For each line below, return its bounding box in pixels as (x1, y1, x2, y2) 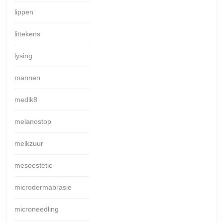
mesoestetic (14, 161, 52, 169)
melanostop (14, 117, 51, 125)
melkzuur (14, 139, 43, 147)
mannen (14, 73, 40, 82)
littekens (14, 29, 40, 38)
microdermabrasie (14, 183, 72, 191)
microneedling (14, 205, 59, 213)
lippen (14, 7, 33, 16)
